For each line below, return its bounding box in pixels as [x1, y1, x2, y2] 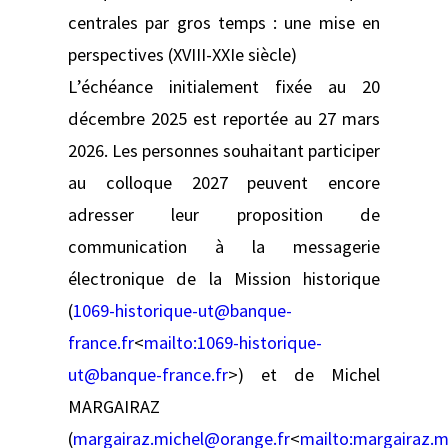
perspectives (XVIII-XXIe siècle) [68, 42, 297, 66]
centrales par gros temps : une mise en [68, 10, 380, 34]
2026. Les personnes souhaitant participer [68, 138, 380, 162]
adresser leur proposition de [68, 202, 380, 226]
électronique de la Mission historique [68, 266, 380, 290]
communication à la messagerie [68, 234, 380, 258]
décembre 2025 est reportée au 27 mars [68, 106, 380, 130]
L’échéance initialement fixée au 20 [68, 74, 380, 98]
